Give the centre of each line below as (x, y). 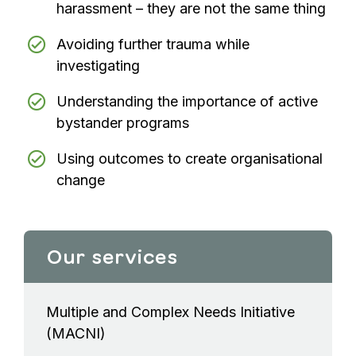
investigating (98, 65)
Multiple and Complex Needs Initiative (170, 312)
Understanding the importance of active (187, 101)
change (80, 180)
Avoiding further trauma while (153, 44)
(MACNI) (76, 334)
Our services (112, 257)
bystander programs (122, 122)
